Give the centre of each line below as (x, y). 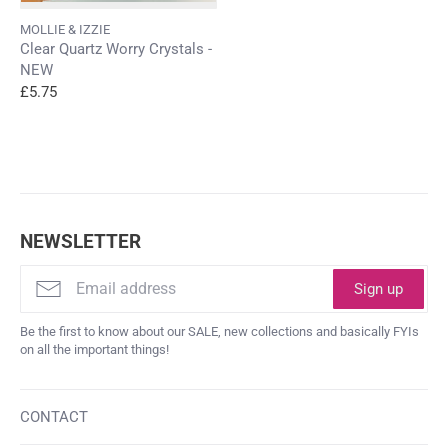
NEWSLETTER (80, 242)
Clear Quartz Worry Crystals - (116, 48)
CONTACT (54, 417)
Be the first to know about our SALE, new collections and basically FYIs (219, 332)
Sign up (378, 289)
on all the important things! (94, 350)
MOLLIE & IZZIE (65, 29)
